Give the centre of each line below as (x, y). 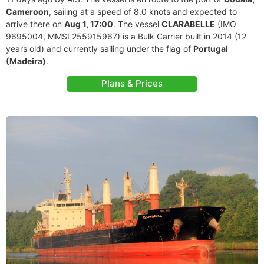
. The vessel (137, 24)
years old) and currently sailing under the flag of (100, 49)
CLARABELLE (188, 24)
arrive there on (35, 24)
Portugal (211, 49)
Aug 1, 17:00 (89, 24)
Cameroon (27, 11)
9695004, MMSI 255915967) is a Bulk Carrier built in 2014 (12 (126, 36)
